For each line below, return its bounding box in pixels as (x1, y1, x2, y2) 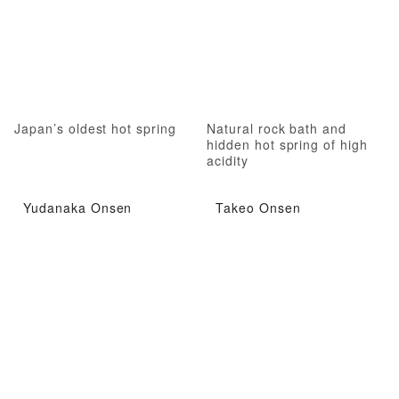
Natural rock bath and (207, 119, 347, 138)
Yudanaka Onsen (23, 198, 133, 216)
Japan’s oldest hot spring (14, 119, 176, 138)
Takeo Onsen (216, 198, 301, 216)
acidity (207, 151, 248, 170)
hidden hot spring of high (207, 135, 369, 154)
